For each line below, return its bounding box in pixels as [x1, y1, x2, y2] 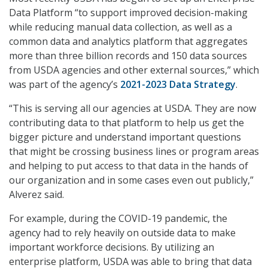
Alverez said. [9, 188, 64, 202]
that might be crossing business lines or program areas [9, 145, 259, 159]
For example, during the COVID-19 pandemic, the [9, 212, 227, 226]
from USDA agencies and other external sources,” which [9, 63, 259, 77]
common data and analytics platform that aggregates [9, 35, 248, 48]
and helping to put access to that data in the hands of [9, 159, 248, 173]
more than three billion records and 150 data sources [9, 49, 247, 63]
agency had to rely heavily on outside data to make [9, 226, 236, 240]
